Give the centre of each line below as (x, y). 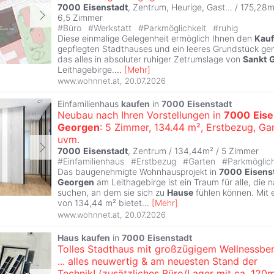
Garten (203, 161)
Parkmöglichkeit (176, 28)
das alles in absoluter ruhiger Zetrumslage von (150, 59)
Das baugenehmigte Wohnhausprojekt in (138, 172)
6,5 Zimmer (80, 17)
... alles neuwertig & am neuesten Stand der (157, 261)
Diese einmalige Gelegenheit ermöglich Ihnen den (156, 38)
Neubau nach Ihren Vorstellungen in (141, 115)
